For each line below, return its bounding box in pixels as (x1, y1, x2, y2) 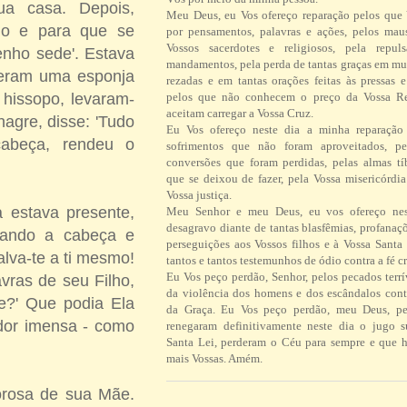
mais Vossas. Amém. (166, 352, 263, 366)
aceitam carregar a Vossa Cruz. (166, 106, 313, 121)
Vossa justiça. (166, 188, 232, 203)
